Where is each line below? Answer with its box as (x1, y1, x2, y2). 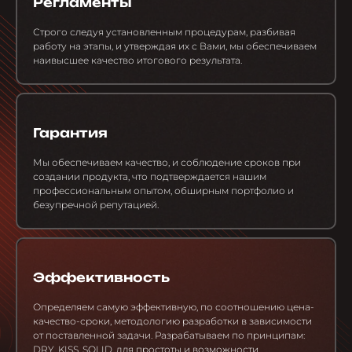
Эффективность (33, 269, 170, 286)
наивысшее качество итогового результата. (33, 54, 242, 67)
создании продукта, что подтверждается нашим (33, 170, 266, 183)
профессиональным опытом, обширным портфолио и (33, 185, 294, 197)
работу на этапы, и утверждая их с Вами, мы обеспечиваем (33, 40, 317, 53)
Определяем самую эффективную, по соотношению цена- (33, 301, 314, 313)
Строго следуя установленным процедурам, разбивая (33, 26, 295, 38)
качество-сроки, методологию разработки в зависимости (33, 315, 312, 328)
